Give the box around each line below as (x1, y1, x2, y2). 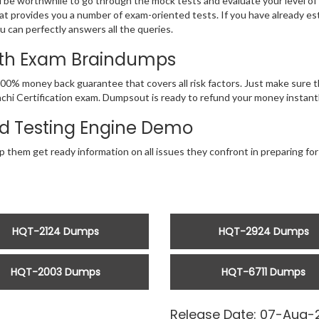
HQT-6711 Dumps (221, 265, 306, 280)
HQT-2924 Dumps (218, 224, 309, 239)
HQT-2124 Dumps (11, 224, 99, 239)
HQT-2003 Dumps (10, 265, 100, 280)
